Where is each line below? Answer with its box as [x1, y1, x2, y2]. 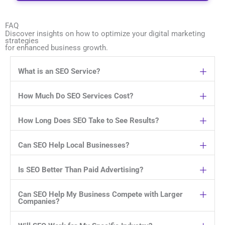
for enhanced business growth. [5, 43, 108, 53]
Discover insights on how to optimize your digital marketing [5, 29, 205, 39]
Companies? [18, 197, 59, 206]
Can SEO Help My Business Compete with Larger [18, 190, 183, 199]
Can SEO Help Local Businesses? [18, 141, 129, 150]
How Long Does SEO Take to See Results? [18, 116, 159, 126]
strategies [5, 36, 39, 46]
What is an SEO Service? [18, 67, 100, 76]
